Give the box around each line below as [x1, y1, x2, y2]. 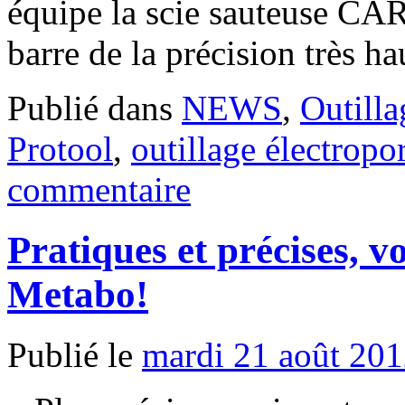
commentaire [7, 169, 191, 209]
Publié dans [7, 88, 173, 127]
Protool [7, 128, 113, 168]
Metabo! [7, 272, 148, 316]
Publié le [7, 334, 133, 374]
